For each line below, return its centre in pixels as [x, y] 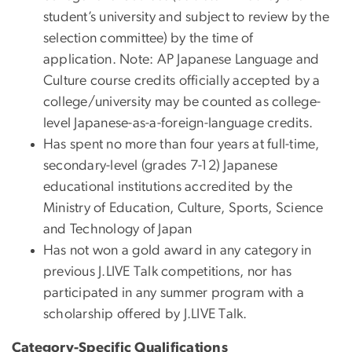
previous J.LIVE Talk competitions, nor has [168, 271]
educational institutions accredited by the [168, 187]
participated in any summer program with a [174, 293]
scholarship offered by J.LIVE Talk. [145, 314]
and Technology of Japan [118, 229]
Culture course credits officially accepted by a [182, 81]
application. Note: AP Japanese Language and [181, 59]
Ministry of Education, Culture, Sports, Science [183, 208]
